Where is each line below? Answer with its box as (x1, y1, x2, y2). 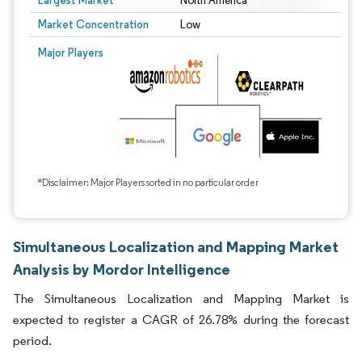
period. (13, 333, 52, 348)
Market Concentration (38, 17, 149, 32)
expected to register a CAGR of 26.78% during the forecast (13, 312, 349, 327)
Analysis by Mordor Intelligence (13, 259, 230, 279)
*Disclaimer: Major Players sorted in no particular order (38, 176, 259, 188)
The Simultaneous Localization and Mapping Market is (13, 291, 349, 306)
